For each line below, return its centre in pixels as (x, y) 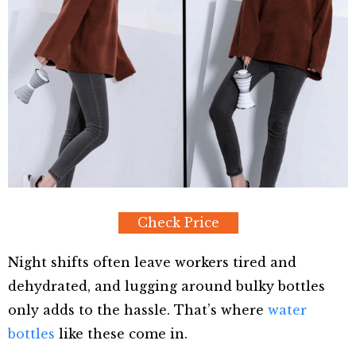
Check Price (178, 222)
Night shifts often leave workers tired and (152, 262)
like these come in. (121, 333)
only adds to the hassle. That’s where (138, 310)
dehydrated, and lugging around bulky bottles (166, 286)
